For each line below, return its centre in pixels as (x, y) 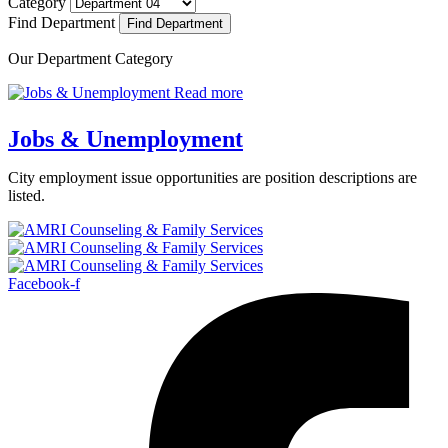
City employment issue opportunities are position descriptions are (212, 177)
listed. (26, 195)
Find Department (63, 22)
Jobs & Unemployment (125, 138)
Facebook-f (44, 283)
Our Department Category (90, 58)
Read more (208, 92)
